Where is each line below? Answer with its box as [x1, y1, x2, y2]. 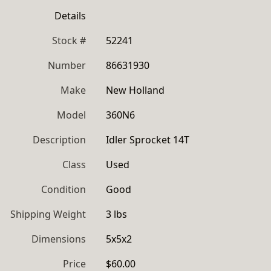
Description [33, 133, 86, 146]
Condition [41, 183, 86, 196]
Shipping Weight [10, 207, 86, 221]
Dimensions [31, 232, 86, 246]
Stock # [52, 34, 86, 47]
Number [48, 59, 86, 72]
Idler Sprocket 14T [106, 133, 189, 146]
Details [54, 9, 86, 22]
